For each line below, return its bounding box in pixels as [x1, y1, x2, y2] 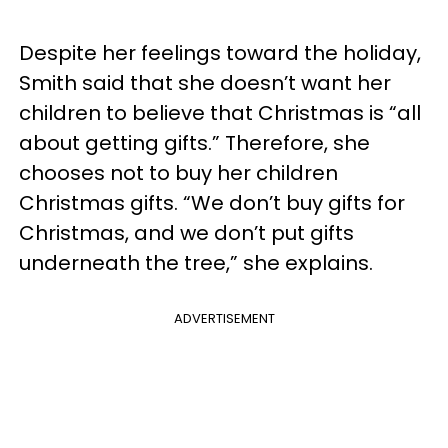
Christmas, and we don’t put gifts [19, 219, 354, 247]
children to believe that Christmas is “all [19, 99, 421, 127]
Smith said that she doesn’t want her [19, 69, 391, 97]
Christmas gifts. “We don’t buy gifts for [19, 189, 405, 217]
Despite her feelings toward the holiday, [19, 39, 421, 67]
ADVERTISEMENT [173, 309, 275, 328]
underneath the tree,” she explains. [19, 249, 378, 277]
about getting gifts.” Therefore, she [19, 129, 370, 157]
